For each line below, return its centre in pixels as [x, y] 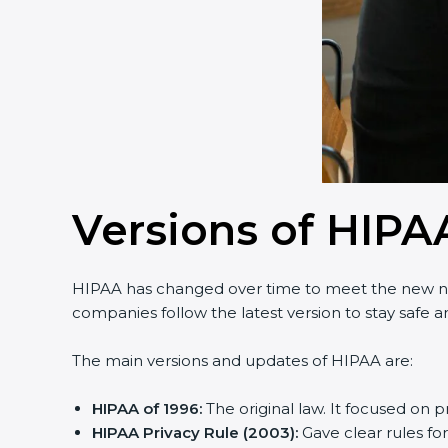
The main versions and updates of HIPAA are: [235, 360]
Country [329, 44]
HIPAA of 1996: [139, 408]
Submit [339, 142]
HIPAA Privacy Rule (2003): [187, 432]
